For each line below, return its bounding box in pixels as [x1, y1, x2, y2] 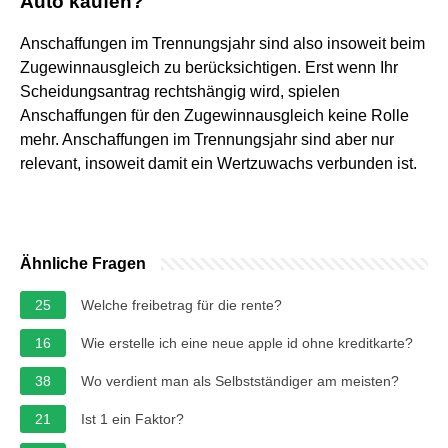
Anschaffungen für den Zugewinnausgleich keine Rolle [20, 106, 409, 124]
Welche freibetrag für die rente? [81, 296, 282, 313]
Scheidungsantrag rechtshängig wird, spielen [20, 82, 340, 100]
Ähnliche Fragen [20, 254, 146, 272]
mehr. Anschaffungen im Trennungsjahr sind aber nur [20, 130, 394, 148]
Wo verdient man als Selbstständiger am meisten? [81, 372, 399, 389]
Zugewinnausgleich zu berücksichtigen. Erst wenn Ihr [20, 58, 398, 76]
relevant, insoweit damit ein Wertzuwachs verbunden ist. [20, 154, 417, 172]
